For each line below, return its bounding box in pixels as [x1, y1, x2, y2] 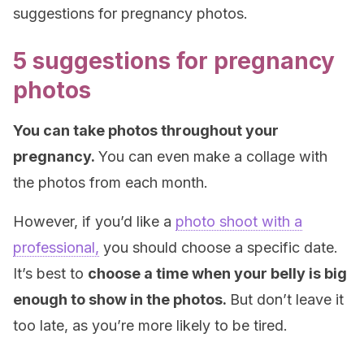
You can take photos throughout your [13, 122, 279, 139]
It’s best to [13, 265, 88, 282]
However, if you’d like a [13, 213, 175, 230]
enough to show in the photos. [13, 291, 230, 308]
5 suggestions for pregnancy [13, 47, 335, 75]
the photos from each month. [13, 174, 208, 191]
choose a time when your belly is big [88, 265, 347, 282]
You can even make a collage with [98, 148, 327, 165]
